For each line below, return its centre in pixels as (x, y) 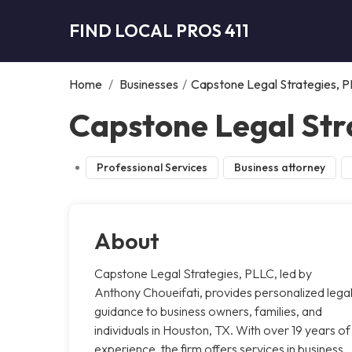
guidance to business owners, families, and (208, 311)
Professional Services (152, 167)
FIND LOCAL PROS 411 (159, 30)
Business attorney (279, 167)
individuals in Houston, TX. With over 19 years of (222, 330)
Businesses (149, 84)
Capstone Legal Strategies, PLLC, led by (203, 273)
